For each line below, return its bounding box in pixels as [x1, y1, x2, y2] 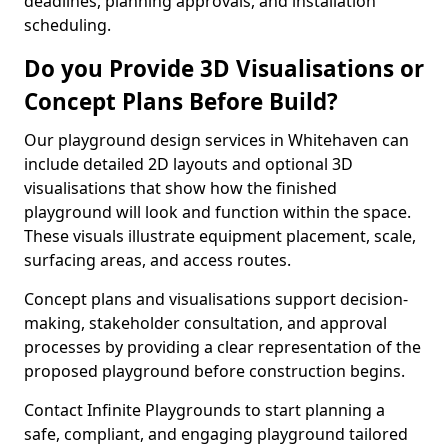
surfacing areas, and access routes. [24, 249, 291, 271]
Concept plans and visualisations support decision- [24, 288, 408, 310]
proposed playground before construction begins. [24, 360, 405, 382]
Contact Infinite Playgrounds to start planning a [24, 399, 385, 421]
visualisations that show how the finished [24, 177, 337, 199]
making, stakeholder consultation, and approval [24, 312, 387, 334]
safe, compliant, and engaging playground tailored [24, 423, 408, 445]
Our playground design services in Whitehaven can [24, 129, 409, 151]
